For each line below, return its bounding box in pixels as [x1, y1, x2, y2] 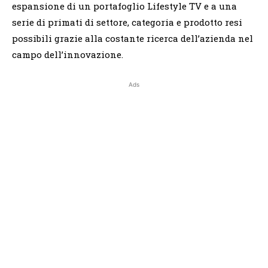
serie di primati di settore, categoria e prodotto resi [12, 16, 242, 28]
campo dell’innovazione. [12, 48, 123, 60]
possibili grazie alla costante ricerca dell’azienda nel [12, 32, 253, 44]
